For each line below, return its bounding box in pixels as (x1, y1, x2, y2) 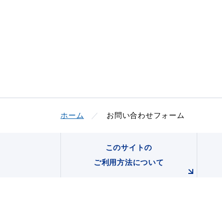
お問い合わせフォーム (107, 111, 185, 119)
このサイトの (105, 143, 153, 152)
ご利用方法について (93, 158, 164, 166)
